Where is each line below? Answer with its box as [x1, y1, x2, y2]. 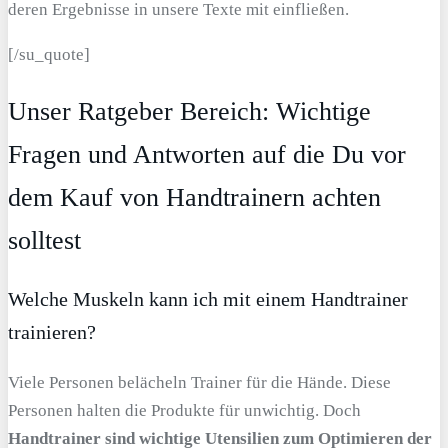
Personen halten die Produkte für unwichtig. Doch [8, 400, 361, 420]
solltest [8, 225, 81, 255]
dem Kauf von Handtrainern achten [8, 182, 381, 212]
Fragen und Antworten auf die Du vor [8, 139, 406, 169]
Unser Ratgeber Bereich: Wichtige [8, 96, 371, 126]
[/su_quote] [8, 44, 90, 64]
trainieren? [8, 320, 96, 343]
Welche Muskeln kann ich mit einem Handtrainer [8, 287, 408, 310]
